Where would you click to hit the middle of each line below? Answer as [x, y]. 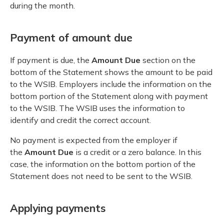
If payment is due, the [51, 60]
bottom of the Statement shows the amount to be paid [111, 72]
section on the [168, 60]
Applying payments [58, 208]
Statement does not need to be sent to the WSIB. [101, 176]
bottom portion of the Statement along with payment [109, 96]
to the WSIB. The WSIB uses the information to [97, 108]
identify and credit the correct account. [80, 120]
